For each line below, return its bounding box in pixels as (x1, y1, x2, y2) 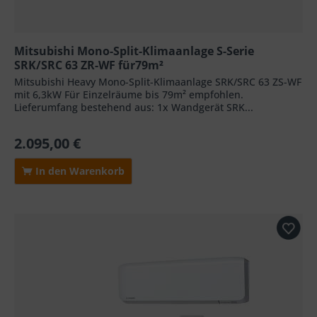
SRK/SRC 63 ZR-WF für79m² (14, 57, 164, 73)
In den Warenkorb (33, 163, 125, 178)
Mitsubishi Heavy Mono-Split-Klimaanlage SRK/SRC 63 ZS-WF (14, 74, 302, 88)
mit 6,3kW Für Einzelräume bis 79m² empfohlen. (14, 87, 244, 101)
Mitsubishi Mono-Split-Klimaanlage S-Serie (14, 42, 255, 59)
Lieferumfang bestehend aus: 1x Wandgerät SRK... (14, 100, 254, 114)
